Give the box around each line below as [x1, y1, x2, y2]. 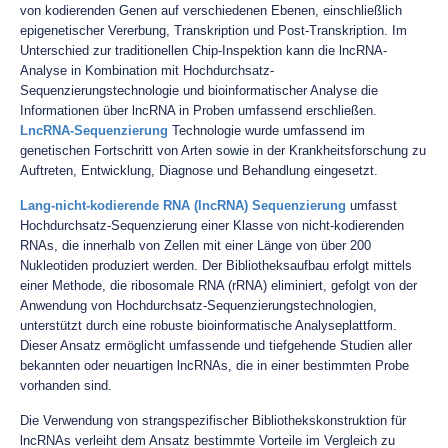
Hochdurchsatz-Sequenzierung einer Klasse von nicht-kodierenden [20, 218, 404, 233]
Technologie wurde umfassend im [168, 123, 365, 138]
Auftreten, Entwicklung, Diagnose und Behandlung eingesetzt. [20, 163, 378, 178]
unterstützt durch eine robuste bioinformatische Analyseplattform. [20, 318, 397, 333]
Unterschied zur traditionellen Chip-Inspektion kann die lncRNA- [20, 43, 387, 58]
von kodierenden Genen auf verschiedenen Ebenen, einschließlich [20, 3, 402, 18]
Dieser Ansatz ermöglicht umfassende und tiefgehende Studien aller [20, 338, 412, 353]
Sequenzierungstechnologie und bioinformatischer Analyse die [20, 83, 378, 98]
